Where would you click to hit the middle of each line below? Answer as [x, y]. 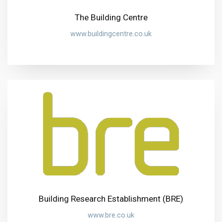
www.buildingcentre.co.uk [111, 34]
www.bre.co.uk [111, 215]
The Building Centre [111, 17]
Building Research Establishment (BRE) [111, 199]
